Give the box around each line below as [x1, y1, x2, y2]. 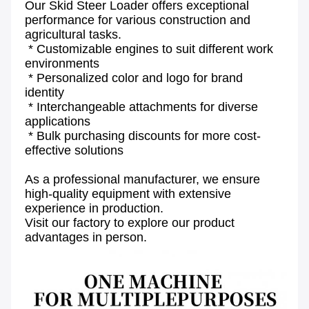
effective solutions [25, 143, 123, 158]
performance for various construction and [25, 13, 250, 28]
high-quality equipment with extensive [25, 187, 231, 201]
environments [25, 57, 99, 71]
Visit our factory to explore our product [25, 216, 235, 230]
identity [25, 86, 64, 100]
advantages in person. [25, 230, 147, 245]
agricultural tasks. [25, 28, 121, 42]
